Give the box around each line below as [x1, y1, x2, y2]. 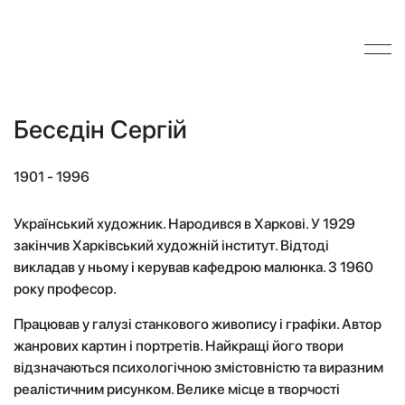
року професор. [14, 280, 117, 297]
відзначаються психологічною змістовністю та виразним [14, 359, 383, 376]
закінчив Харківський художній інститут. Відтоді [14, 237, 329, 254]
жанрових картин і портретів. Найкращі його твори [14, 337, 344, 354]
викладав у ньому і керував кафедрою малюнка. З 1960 [14, 259, 373, 276]
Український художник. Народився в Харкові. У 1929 [14, 215, 355, 232]
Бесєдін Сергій [14, 114, 187, 145]
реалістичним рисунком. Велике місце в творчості [14, 381, 340, 398]
